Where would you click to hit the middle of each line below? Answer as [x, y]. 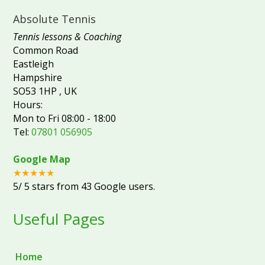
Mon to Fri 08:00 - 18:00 [65, 119]
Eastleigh [34, 64]
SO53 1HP [36, 91]
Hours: [28, 105]
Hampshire [38, 78]
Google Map [42, 159]
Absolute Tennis [55, 19]
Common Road [46, 51]
